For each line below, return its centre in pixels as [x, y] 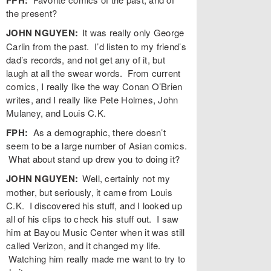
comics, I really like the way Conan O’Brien [94, 86]
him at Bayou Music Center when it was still [96, 232]
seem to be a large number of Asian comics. [97, 145]
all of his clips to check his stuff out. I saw [93, 218]
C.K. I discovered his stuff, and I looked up [94, 205]
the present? [32, 13]
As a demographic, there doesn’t [97, 132]
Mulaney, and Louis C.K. [56, 113]
